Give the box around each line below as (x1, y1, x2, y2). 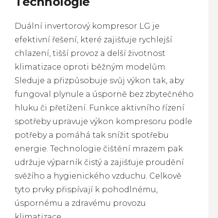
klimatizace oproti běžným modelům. (15, 62, 167, 72)
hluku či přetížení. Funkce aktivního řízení (15, 103, 184, 112)
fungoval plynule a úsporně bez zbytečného (15, 90, 194, 99)
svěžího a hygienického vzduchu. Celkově (15, 171, 182, 181)
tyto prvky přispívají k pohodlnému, (15, 185, 158, 194)
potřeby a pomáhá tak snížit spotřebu (15, 130, 169, 140)
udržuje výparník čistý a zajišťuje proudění (15, 158, 184, 167)
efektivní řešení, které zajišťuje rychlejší (15, 35, 172, 44)
